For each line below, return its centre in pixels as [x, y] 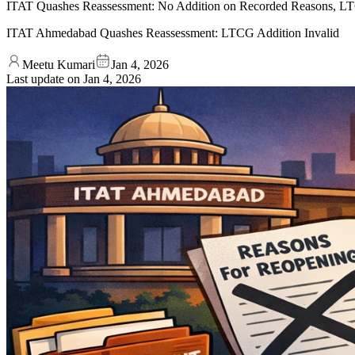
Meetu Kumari [59, 64]
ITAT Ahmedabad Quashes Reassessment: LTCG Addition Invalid [173, 32]
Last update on [45, 78]
